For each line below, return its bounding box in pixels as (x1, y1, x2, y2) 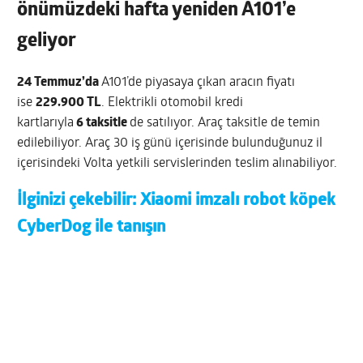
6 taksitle (74, 117, 130, 130)
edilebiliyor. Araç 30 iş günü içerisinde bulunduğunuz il (17, 137, 323, 151)
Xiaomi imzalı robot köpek (140, 192, 336, 210)
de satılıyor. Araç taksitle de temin (130, 117, 321, 130)
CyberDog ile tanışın (17, 219, 166, 237)
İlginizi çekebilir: (17, 192, 141, 210)
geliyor (17, 32, 77, 52)
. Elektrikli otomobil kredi (101, 96, 244, 110)
